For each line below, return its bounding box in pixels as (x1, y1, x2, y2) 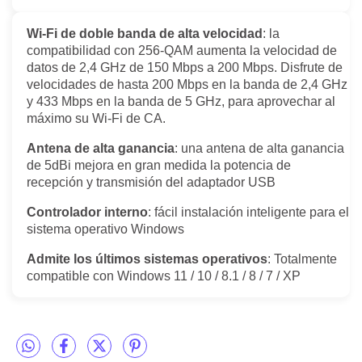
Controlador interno (27, 204, 148, 219)
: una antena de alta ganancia (175, 141, 344, 155)
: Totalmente (267, 251, 337, 266)
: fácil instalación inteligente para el (148, 204, 349, 219)
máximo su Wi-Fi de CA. (27, 111, 166, 125)
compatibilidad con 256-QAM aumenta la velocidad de (27, 43, 337, 57)
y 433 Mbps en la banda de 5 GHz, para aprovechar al (27, 94, 335, 108)
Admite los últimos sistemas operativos (27, 251, 267, 266)
